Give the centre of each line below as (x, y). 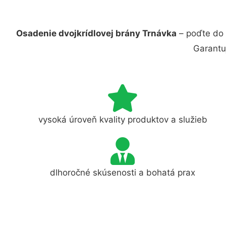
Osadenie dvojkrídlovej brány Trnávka (96, 33)
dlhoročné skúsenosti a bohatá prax (123, 172)
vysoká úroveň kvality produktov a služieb (123, 119)
